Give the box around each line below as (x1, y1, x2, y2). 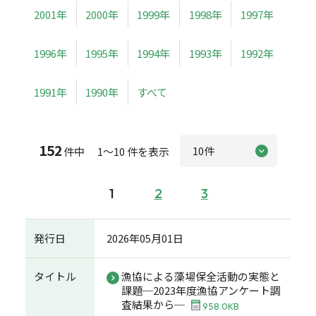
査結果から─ (121, 297, 186, 312)
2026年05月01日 (107, 230, 184, 245)
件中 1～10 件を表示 (63, 144, 170, 159)
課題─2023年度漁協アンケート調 (121, 283, 281, 298)
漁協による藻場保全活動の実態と (121, 269, 281, 284)
